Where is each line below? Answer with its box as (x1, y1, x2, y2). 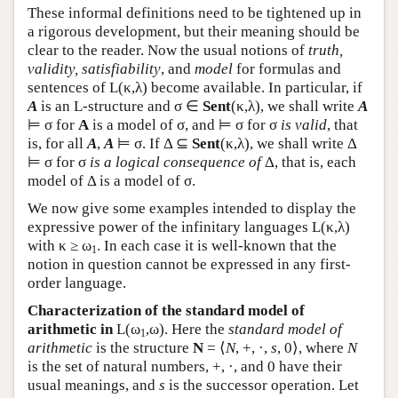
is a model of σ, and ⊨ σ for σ (89, 116, 281, 134)
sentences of (28, 79, 109, 97)
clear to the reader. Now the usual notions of (28, 42, 308, 60)
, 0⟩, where (277, 339, 347, 357)
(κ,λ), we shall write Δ (220, 135, 356, 153)
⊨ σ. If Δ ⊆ (114, 135, 192, 153)
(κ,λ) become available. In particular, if (118, 79, 362, 97)
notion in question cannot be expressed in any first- (28, 256, 351, 274)
